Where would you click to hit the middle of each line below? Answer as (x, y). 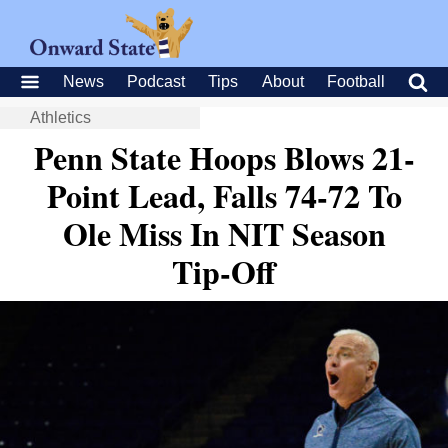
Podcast (156, 81)
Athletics (60, 117)
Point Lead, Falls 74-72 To (224, 195)
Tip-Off (224, 271)
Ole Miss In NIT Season (224, 233)
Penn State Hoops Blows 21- (224, 157)
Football (355, 81)
